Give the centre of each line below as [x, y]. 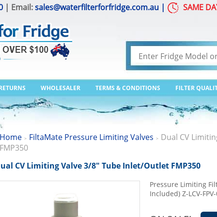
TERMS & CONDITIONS [128, 88]
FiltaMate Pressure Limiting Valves [91, 137]
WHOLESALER [61, 88]
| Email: [19, 7]
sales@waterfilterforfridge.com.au [97, 7]
